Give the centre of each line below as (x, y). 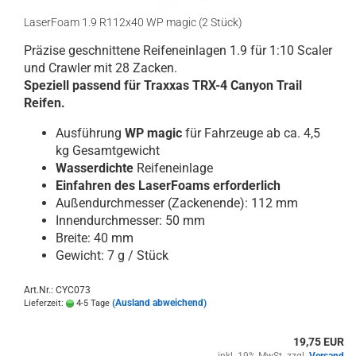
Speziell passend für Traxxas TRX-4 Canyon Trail (163, 86)
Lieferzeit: (45, 304)
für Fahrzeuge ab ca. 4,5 (251, 133)
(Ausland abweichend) (159, 303)
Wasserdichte (95, 168)
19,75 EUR (319, 342)
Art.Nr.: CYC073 (57, 290)
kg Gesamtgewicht (108, 151)
